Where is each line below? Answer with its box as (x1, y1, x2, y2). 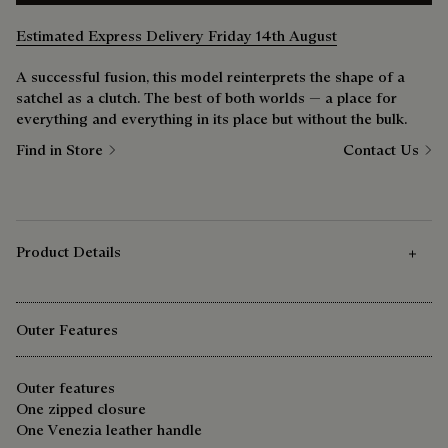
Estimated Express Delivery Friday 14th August (16, 26, 337, 46)
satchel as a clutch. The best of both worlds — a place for (16, 88, 397, 108)
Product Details (16, 242, 121, 262)
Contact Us (343, 140, 419, 160)
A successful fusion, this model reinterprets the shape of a (16, 67, 405, 87)
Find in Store (16, 140, 103, 160)
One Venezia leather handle (16, 420, 202, 440)
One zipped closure (16, 399, 146, 419)
